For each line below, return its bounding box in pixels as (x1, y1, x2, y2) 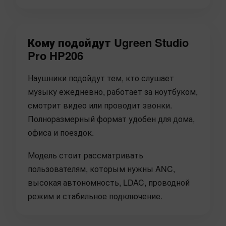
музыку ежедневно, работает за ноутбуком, (28, 86, 198, 98)
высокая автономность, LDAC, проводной (28, 177, 190, 189)
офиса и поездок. (28, 127, 94, 139)
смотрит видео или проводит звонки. (28, 99, 172, 111)
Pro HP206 (28, 47, 83, 64)
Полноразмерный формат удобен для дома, (28, 113, 195, 125)
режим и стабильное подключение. (28, 190, 162, 202)
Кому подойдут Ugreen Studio (28, 34, 189, 51)
